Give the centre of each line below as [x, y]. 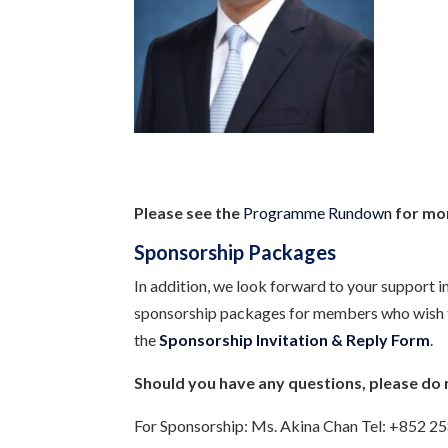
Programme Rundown [318, 212]
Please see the [189, 212]
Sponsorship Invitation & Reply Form [295, 339]
